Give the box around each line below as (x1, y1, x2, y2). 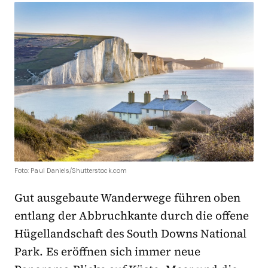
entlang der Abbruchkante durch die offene (14, 207, 249, 223)
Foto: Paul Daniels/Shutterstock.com (14, 166, 127, 175)
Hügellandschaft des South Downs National (14, 225, 247, 241)
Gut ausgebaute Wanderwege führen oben (14, 189, 241, 205)
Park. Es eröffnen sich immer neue (14, 243, 201, 259)
